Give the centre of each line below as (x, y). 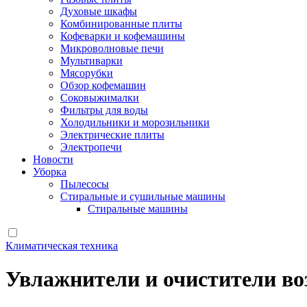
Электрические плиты (112, 135)
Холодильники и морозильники (135, 122)
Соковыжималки (100, 98)
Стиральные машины (138, 209)
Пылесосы (85, 184)
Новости (53, 159)
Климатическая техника (62, 246)
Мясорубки (87, 73)
